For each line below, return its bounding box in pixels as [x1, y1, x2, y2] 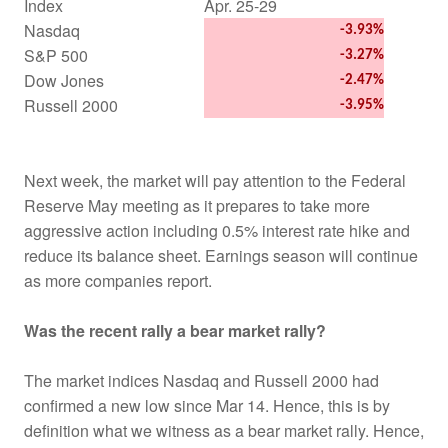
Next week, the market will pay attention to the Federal [24, 168, 406, 192]
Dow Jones [24, 68, 104, 92]
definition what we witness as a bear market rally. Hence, [24, 418, 424, 442]
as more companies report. [24, 268, 212, 292]
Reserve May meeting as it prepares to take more [24, 193, 370, 217]
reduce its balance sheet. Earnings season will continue [24, 243, 418, 267]
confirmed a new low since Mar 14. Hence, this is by [24, 393, 390, 417]
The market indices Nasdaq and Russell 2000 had [24, 368, 379, 392]
